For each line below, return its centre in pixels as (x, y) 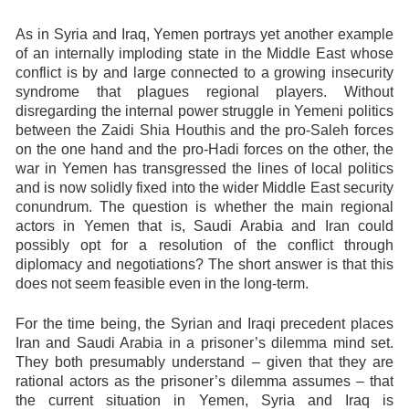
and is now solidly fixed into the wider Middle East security (204, 188)
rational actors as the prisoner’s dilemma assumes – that (204, 381)
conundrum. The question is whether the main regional (204, 207)
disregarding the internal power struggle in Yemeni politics (204, 111)
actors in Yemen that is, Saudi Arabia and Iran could (204, 226)
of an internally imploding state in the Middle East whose (204, 53)
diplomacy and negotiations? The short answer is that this (204, 264)
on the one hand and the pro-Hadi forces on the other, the (204, 149)
